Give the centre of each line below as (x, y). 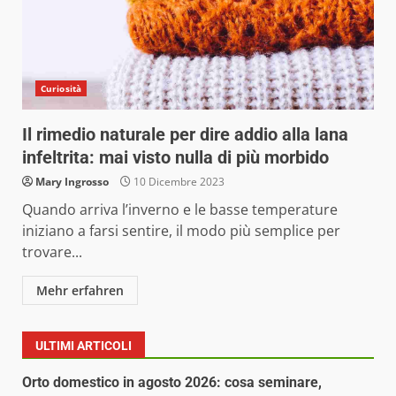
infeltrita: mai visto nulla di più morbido (175, 157)
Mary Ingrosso (72, 181)
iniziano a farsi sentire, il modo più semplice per (181, 230)
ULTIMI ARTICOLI (84, 345)
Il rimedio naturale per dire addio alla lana (185, 134)
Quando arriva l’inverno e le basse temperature (180, 209)
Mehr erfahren (80, 290)
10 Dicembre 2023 (178, 181)
